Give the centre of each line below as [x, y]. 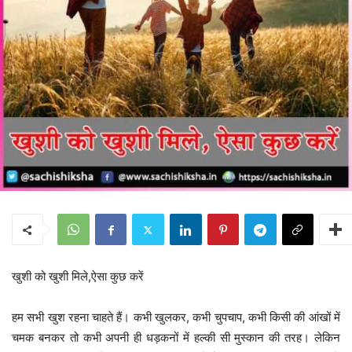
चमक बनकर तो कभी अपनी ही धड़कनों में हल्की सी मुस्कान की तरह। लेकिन [176, 338]
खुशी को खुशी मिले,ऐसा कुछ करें [78, 277]
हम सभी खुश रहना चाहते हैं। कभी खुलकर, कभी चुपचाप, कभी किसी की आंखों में [176, 317]
